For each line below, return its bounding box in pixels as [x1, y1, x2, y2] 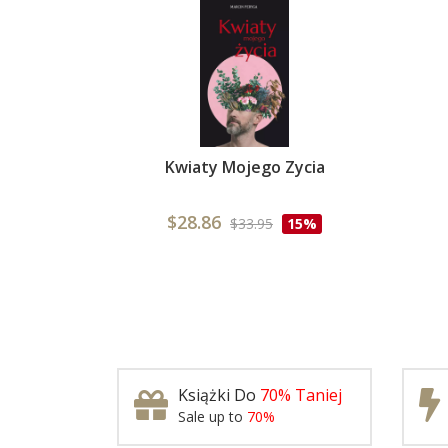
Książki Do [178, 384, 260, 406]
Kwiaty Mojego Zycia [164, 156, 325, 178]
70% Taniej [260, 384, 342, 406]
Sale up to [178, 407, 247, 426]
